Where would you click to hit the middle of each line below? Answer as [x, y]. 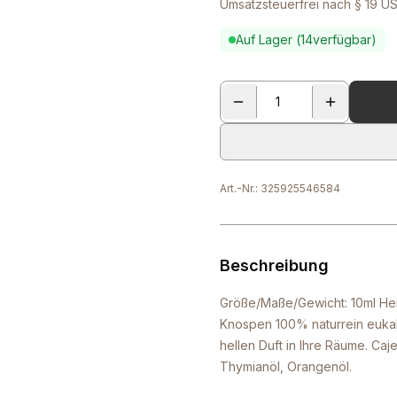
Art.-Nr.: [240, 188]
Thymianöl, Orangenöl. [286, 366]
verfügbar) [345, 39]
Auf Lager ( [268, 39]
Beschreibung [274, 265]
